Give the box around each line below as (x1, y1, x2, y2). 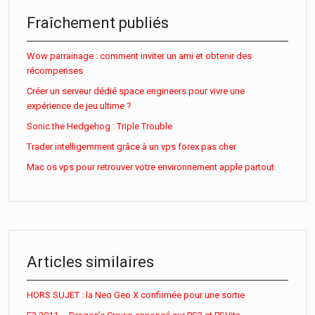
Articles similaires (27, 252, 154, 271)
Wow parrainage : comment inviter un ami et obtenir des (27, 50, 252, 61)
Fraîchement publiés (27, 13, 169, 32)
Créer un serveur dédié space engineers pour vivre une (27, 85, 245, 96)
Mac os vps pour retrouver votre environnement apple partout (27, 161, 274, 172)
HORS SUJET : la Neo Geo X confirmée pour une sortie (27, 289, 245, 300)
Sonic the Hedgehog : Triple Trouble (27, 120, 172, 131)
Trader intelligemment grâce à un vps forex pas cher (27, 141, 236, 152)
